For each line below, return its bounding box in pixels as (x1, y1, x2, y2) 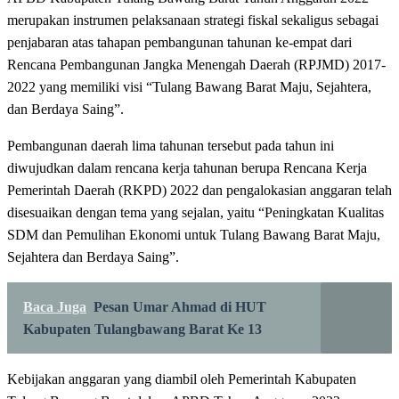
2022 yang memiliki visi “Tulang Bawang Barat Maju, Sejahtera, (7, 78, 371, 94)
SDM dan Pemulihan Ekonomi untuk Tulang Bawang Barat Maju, (7, 226, 380, 242)
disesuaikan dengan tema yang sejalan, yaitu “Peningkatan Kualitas (7, 204, 384, 220)
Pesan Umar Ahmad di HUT (94, 298, 266, 314)
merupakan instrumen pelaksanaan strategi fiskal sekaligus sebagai (7, 12, 379, 28)
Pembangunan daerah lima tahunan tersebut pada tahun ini (7, 137, 334, 153)
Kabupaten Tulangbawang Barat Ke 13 (23, 321, 262, 337)
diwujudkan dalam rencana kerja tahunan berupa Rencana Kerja (7, 159, 367, 175)
